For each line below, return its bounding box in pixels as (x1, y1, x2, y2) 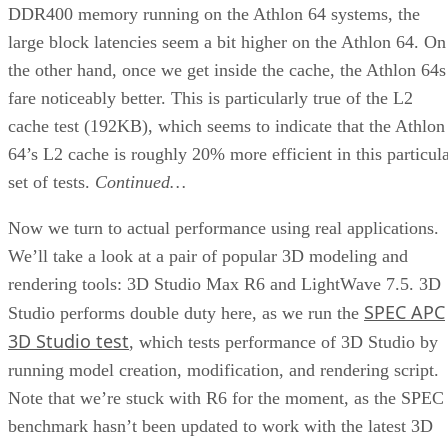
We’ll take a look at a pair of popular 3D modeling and (8, 245, 408, 266)
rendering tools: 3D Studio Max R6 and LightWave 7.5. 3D (8, 273, 441, 294)
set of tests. (8, 171, 95, 192)
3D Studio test (8, 328, 129, 353)
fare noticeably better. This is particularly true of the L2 (8, 87, 413, 108)
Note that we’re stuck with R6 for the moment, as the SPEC (8, 387, 444, 408)
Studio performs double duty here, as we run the (8, 302, 364, 323)
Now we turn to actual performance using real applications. (8, 217, 439, 238)
